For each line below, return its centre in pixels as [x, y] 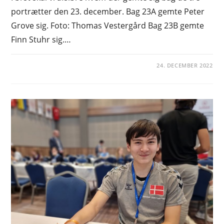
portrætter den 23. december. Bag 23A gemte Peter [108, 11]
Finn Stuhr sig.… [41, 39]
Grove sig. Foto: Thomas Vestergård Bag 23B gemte [108, 25]
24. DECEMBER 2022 [185, 65]
